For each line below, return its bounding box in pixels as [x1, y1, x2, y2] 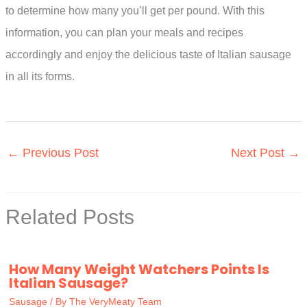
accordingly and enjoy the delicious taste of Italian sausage [5, 48, 291, 60]
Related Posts [5, 206, 134, 229]
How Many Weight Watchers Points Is [9, 260, 269, 280]
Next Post [231, 146, 288, 160]
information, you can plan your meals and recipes [5, 26, 243, 38]
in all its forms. [5, 70, 75, 82]
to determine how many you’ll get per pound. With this [5, 4, 265, 16]
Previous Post [19, 146, 99, 160]
